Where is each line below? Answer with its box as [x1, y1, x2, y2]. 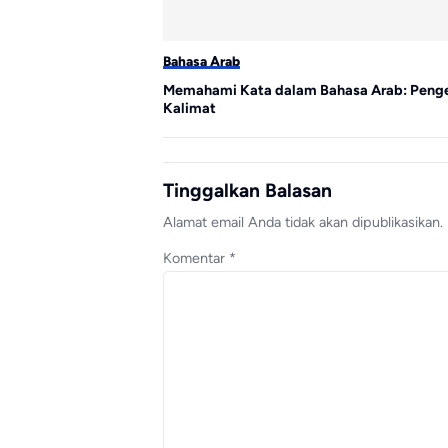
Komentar [163, 248, 229, 267]
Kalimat [163, 98, 216, 117]
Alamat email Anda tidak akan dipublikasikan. [163, 213, 443, 232]
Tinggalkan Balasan [163, 178, 332, 202]
